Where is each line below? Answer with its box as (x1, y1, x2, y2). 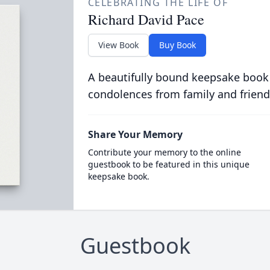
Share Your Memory (87, 128, 183, 141)
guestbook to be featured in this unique (87, 159, 250, 170)
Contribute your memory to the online (87, 146, 241, 158)
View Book (98, 39, 139, 51)
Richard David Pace (87, 10, 204, 29)
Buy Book (159, 39, 196, 51)
